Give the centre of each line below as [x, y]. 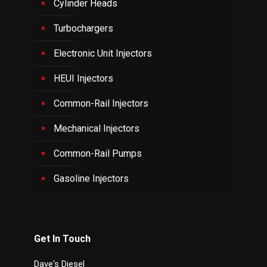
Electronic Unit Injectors [103, 53]
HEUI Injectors [83, 78]
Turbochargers [83, 28]
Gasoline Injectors [91, 178]
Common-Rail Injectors [101, 103]
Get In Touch [62, 239]
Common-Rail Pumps [98, 153]
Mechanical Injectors [97, 128]
